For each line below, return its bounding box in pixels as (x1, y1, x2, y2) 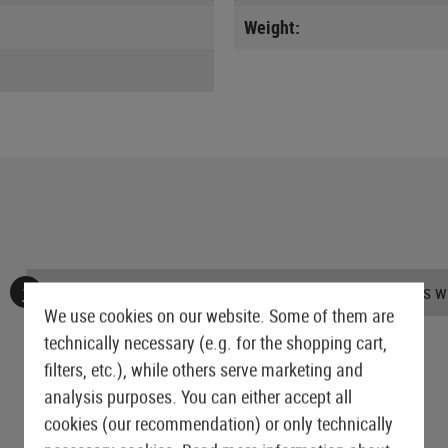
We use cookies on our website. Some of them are (44, 303, 394, 328)
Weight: (244, 14, 300, 39)
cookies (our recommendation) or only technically (44, 411, 393, 436)
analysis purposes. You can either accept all (44, 384, 352, 409)
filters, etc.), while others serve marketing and (44, 357, 363, 382)
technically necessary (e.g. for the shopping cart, (44, 330, 387, 355)
